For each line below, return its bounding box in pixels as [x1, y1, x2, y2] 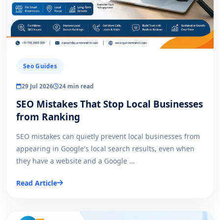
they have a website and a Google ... [16, 156, 135, 165]
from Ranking [16, 110, 80, 123]
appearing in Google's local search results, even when [16, 143, 194, 153]
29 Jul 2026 [22, 82, 53, 90]
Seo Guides [23, 61, 57, 70]
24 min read [59, 82, 94, 90]
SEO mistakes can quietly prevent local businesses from [16, 131, 200, 141]
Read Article [16, 178, 57, 188]
